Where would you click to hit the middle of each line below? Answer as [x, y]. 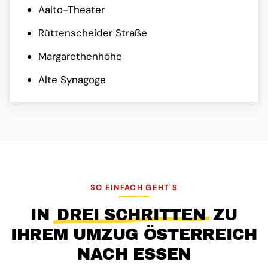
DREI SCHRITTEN [131, 214]
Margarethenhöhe [80, 57]
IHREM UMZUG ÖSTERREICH [134, 234]
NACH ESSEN [134, 254]
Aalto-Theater [71, 10]
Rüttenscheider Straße [93, 33]
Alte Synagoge [72, 80]
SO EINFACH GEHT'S [134, 188]
